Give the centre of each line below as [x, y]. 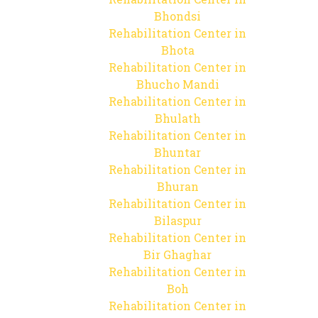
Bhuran [177, 186]
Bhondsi [177, 16]
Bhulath [177, 118]
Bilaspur [177, 220]
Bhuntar [177, 152]
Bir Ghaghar [177, 254]
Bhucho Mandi [177, 84]
